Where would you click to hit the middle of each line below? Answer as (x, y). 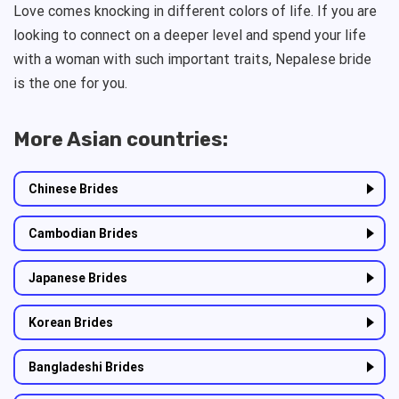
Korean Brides (71, 323)
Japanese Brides (78, 278)
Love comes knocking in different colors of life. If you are (195, 12)
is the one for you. (70, 84)
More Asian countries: (121, 140)
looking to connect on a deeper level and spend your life (190, 36)
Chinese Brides (73, 189)
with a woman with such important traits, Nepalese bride (192, 60)
